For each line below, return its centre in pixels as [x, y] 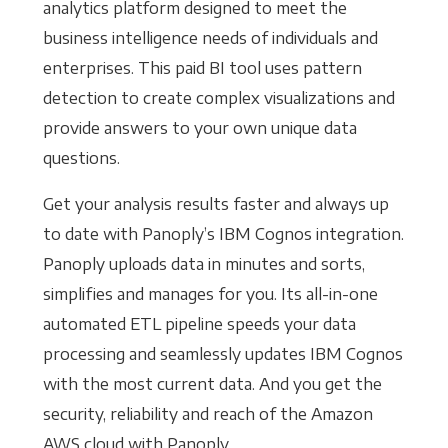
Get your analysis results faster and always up [215, 204]
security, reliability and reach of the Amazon [207, 414]
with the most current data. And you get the [212, 384]
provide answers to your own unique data [199, 128]
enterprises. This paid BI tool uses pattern [202, 68]
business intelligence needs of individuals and [210, 38]
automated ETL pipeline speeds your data [199, 324]
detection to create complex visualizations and [218, 98]
